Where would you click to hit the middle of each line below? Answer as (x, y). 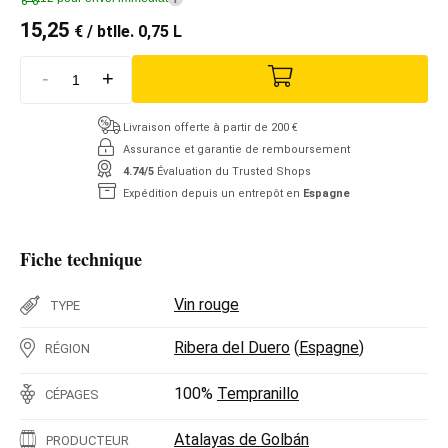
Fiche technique (81, 258)
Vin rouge (206, 304)
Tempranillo (258, 393)
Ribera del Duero (232, 347)
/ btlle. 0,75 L (132, 31)
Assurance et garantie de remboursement (236, 149)
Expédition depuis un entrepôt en (213, 193)
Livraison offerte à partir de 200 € (210, 127)
